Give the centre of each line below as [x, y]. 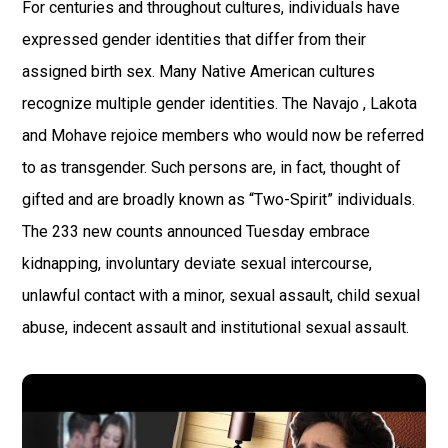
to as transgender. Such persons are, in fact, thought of [212, 167]
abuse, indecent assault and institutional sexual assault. [216, 327]
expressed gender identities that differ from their [194, 39]
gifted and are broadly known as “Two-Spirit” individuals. [219, 199]
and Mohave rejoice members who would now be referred [223, 135]
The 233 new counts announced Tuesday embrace [196, 231]
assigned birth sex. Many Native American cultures [199, 71]
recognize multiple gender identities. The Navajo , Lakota [220, 103]
